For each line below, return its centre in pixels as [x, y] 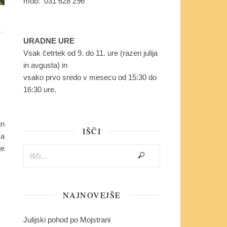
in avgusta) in [45, 65]
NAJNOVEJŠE [92, 195]
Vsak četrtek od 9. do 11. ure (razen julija [90, 53]
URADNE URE [49, 41]
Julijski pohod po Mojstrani [67, 219]
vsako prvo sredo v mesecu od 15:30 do [90, 77]
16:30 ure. [40, 89]
